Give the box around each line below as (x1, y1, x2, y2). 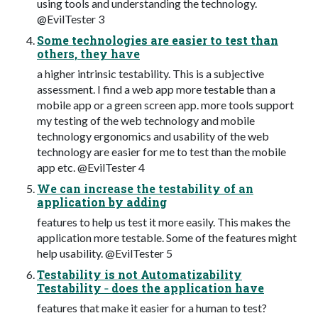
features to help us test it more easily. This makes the (37, 214, 290, 229)
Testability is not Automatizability (37, 266, 242, 282)
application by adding (37, 194, 167, 209)
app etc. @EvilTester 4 (37, 160, 145, 174)
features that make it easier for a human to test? (37, 300, 267, 314)
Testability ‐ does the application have (37, 280, 264, 295)
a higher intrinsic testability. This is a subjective (37, 66, 264, 80)
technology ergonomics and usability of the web (37, 128, 269, 143)
